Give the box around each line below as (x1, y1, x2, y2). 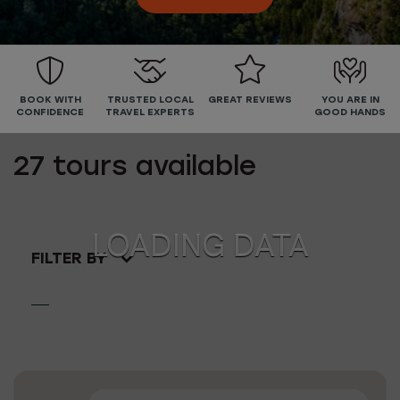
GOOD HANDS (314, 108, 386, 118)
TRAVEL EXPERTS (105, 108, 195, 118)
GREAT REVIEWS (208, 96, 292, 105)
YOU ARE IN (321, 96, 379, 105)
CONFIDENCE (16, 108, 84, 118)
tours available (45, 154, 256, 182)
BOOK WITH (19, 96, 81, 105)
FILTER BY (31, 251, 112, 268)
